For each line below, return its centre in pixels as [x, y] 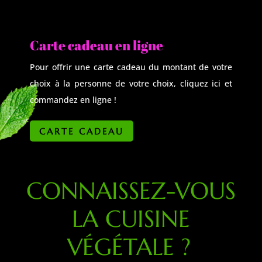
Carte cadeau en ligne [97, 45]
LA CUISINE [131, 219]
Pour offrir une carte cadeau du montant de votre [131, 67]
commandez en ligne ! [73, 100]
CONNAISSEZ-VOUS [131, 191]
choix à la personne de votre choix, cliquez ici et [131, 83]
